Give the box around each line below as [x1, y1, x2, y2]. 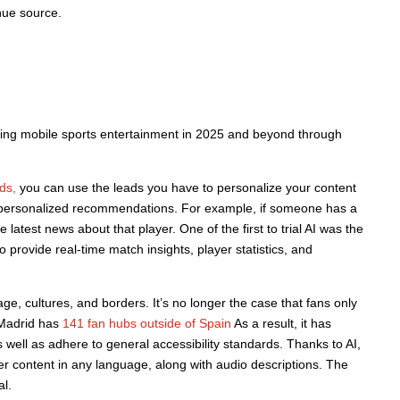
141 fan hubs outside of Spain [62, 316, 231, 330]
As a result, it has [230, 316, 331, 330]
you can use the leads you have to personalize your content [15, 180, 356, 195]
